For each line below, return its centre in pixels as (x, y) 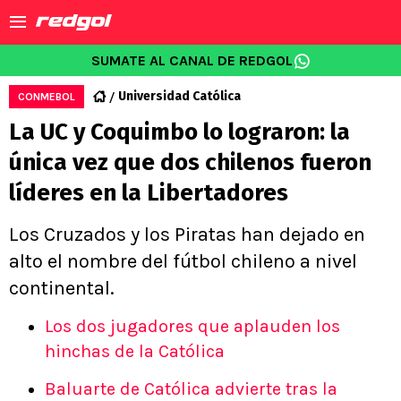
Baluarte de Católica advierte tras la (191, 389)
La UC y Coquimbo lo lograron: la (179, 132)
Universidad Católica (179, 96)
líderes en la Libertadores (149, 193)
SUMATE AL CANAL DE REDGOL (192, 60)
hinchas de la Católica (135, 351)
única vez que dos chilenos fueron (190, 162)
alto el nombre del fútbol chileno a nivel (183, 261)
